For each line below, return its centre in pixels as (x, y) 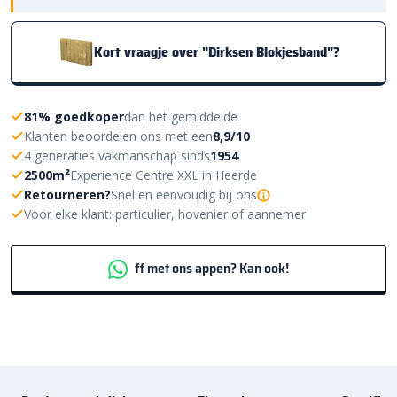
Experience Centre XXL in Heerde (163, 175)
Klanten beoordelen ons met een (118, 136)
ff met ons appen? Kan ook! (210, 269)
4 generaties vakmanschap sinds (117, 155)
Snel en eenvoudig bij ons (184, 194)
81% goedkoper (74, 116)
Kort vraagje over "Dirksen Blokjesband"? (216, 52)
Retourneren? (67, 194)
